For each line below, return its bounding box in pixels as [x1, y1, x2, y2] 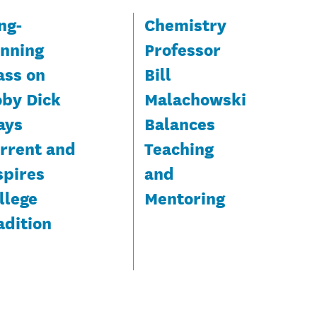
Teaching [144, 135, 214, 160]
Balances [144, 110, 215, 135]
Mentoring [144, 185, 225, 209]
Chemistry [144, 11, 226, 36]
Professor [144, 36, 221, 61]
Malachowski [144, 86, 246, 110]
